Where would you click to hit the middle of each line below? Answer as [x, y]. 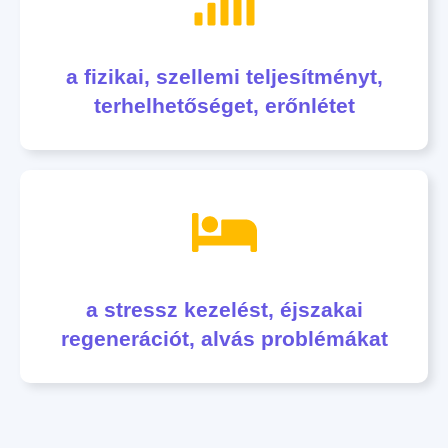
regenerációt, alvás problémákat [224, 338]
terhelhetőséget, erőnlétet [224, 105]
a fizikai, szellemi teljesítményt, [224, 76]
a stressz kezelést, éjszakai [224, 309]
